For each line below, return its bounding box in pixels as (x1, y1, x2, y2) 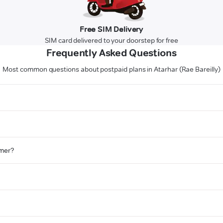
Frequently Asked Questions (46, 47, 177, 59)
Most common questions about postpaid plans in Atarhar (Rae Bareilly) (2, 65, 221, 74)
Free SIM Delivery (79, 24, 144, 34)
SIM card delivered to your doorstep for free (45, 36, 178, 45)
